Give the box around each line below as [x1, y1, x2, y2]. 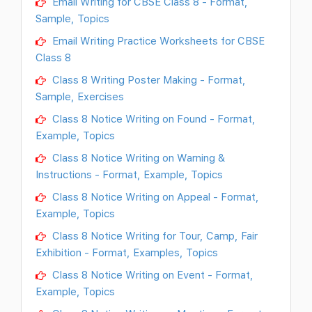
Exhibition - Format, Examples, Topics [36, 245, 218, 258]
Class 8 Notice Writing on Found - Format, [49, 111, 256, 125]
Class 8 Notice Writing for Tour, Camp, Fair [49, 228, 258, 242]
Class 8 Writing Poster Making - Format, [49, 72, 246, 86]
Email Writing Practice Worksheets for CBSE [49, 33, 265, 47]
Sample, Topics [36, 11, 109, 24]
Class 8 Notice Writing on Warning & [49, 150, 225, 164]
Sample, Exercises [36, 89, 124, 102]
